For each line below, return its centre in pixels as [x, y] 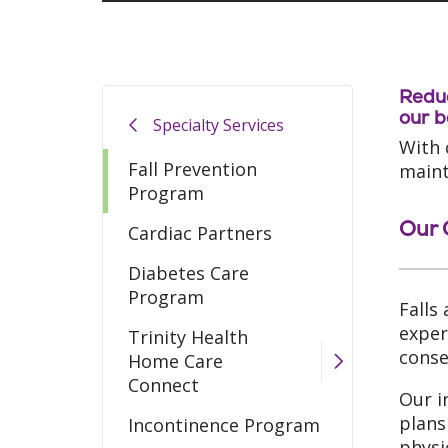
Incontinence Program [224, 425]
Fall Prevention [192, 169]
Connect [163, 385]
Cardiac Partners [200, 233]
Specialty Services [218, 124]
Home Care [175, 361]
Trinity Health [188, 337]
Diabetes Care [188, 273]
